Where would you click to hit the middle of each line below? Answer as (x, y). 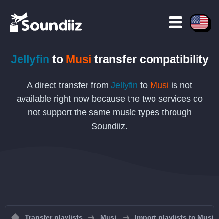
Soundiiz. (109, 126)
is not (180, 85)
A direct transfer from (69, 85)
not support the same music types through (109, 112)
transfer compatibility (150, 59)
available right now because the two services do (109, 99)
